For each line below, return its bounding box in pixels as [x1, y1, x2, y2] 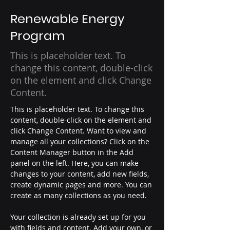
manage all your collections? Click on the [10, 137, 151, 146]
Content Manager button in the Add [10, 147, 136, 157]
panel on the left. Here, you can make [10, 158, 141, 168]
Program [10, 27, 65, 44]
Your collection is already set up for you [10, 212, 148, 222]
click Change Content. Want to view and [10, 126, 148, 136]
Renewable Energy [10, 10, 125, 27]
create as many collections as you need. [10, 190, 147, 200]
